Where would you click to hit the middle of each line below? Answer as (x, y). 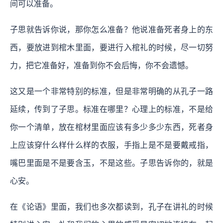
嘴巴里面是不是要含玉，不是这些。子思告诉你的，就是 (111, 163)
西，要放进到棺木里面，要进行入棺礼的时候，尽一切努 (111, 47)
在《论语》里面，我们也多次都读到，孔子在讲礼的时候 (111, 207)
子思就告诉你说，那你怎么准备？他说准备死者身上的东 (111, 29)
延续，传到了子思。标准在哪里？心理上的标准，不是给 (111, 109)
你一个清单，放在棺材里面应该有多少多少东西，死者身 (111, 127)
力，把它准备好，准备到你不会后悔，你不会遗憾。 (102, 65)
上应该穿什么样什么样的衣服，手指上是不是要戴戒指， (111, 145)
